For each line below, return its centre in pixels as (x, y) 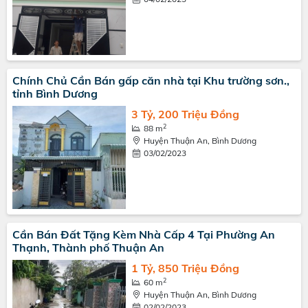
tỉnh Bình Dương (55, 93)
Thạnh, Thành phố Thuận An (88, 247)
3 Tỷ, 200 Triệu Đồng (185, 114)
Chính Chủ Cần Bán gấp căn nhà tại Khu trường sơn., (151, 80)
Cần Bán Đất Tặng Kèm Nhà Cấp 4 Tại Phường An (144, 234)
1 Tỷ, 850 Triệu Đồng (185, 268)
